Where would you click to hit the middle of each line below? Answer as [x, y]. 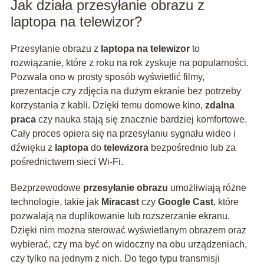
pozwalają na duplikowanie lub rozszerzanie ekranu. [120, 216]
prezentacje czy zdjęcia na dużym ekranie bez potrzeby [126, 91]
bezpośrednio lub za [192, 148]
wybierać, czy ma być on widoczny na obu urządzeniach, [128, 245]
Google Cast [185, 202]
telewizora [126, 148]
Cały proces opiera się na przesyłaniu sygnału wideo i [123, 134]
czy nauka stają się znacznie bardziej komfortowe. [141, 120]
